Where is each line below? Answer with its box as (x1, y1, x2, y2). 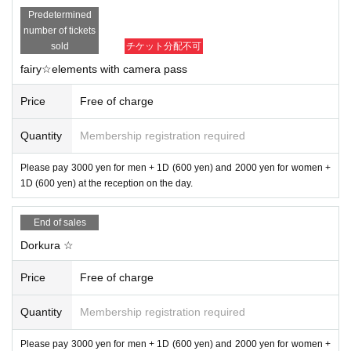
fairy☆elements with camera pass (20, 62, 187, 75)
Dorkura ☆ (20, 238, 74, 251)
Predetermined (27, 9, 92, 20)
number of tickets (24, 24, 96, 36)
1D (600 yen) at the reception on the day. (20, 177, 193, 189)
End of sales (33, 216, 86, 228)
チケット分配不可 (126, 40, 201, 52)
